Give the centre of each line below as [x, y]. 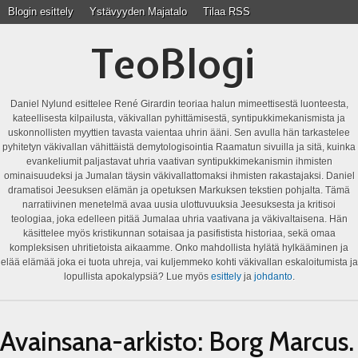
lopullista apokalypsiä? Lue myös [137, 276]
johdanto [273, 276]
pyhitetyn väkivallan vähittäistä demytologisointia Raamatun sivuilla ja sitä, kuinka [179, 147]
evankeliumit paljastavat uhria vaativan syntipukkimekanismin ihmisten [179, 161]
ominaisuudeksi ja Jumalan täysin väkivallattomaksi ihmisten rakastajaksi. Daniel [179, 176]
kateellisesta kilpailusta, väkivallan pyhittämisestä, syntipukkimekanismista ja [179, 118]
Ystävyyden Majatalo [138, 12]
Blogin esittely [41, 12]
